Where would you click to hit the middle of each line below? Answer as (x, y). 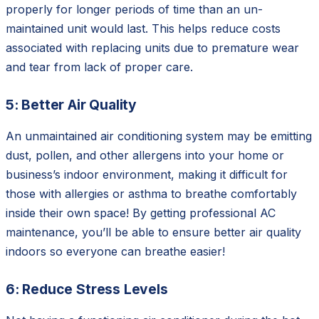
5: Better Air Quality (71, 105)
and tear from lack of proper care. (99, 67)
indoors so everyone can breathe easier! (115, 252)
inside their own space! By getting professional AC (141, 213)
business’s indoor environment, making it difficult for (147, 175)
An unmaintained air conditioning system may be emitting (159, 136)
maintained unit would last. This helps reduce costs (143, 29)
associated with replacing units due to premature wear (152, 48)
